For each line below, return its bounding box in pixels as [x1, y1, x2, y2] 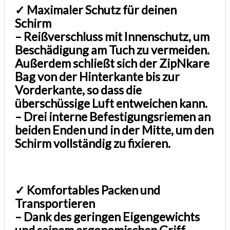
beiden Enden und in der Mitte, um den [15, 123, 214, 138]
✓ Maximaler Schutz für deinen [15, 3, 177, 17]
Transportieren [15, 196, 95, 210]
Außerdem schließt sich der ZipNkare [15, 56, 210, 71]
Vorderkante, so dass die [15, 83, 142, 98]
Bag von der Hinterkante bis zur [15, 69, 180, 84]
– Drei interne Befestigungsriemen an [15, 109, 211, 124]
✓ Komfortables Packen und [15, 182, 161, 197]
